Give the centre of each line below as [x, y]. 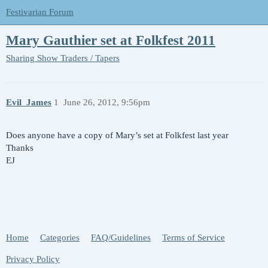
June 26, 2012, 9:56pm [106, 103]
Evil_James [29, 103]
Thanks [20, 148]
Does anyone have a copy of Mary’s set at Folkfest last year [117, 135]
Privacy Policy [33, 259]
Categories [60, 237]
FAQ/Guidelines [121, 237]
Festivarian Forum [40, 12]
